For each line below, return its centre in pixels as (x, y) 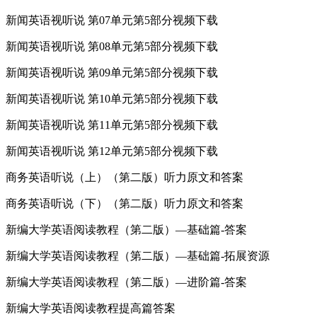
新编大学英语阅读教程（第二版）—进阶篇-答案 (126, 282)
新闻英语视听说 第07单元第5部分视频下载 (112, 20)
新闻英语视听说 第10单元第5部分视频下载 (112, 98)
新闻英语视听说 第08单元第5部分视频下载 (112, 46)
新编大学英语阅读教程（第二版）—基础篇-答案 (126, 229)
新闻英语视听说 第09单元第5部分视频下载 (112, 72)
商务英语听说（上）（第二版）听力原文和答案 (125, 177)
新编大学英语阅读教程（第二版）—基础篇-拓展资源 (138, 255)
